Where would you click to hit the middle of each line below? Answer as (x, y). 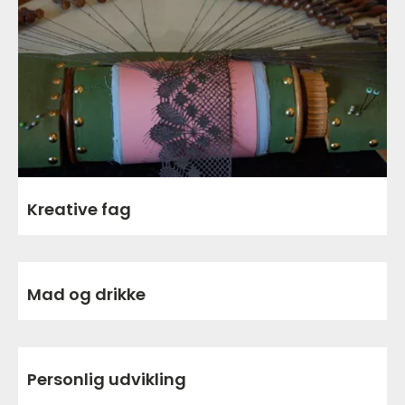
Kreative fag (79, 210)
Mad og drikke (86, 295)
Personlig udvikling (107, 380)
